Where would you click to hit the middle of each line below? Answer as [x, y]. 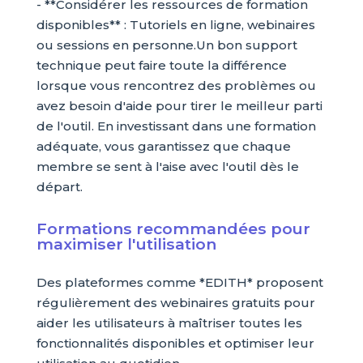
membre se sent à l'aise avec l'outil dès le [167, 167]
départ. [59, 187]
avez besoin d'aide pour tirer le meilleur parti [179, 106]
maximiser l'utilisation [126, 244]
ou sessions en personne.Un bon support [167, 45]
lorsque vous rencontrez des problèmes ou [176, 86]
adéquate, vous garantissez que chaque [163, 147]
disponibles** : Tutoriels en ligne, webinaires [175, 25]
